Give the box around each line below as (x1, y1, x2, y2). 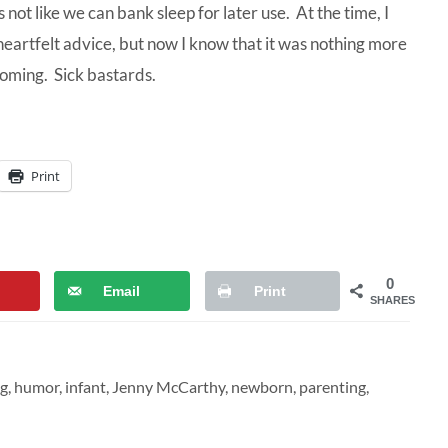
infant (65, 377, 106, 397)
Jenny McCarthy (112, 377, 225, 397)
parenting (299, 377, 366, 397)
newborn (231, 377, 293, 397)
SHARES (370, 294, 415, 307)
